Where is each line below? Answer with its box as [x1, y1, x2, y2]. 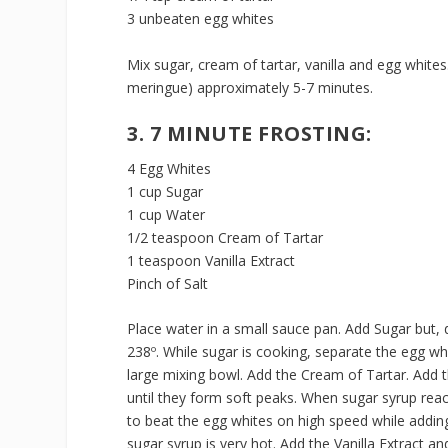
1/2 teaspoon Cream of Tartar [127, 227, 324, 247]
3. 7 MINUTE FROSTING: [127, 119, 372, 147]
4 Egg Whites [127, 158, 212, 178]
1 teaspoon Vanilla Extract [127, 250, 296, 270]
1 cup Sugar [127, 181, 204, 201]
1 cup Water [127, 204, 206, 224]
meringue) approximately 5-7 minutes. [127, 77, 374, 97]
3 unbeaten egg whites [127, 9, 275, 29]
